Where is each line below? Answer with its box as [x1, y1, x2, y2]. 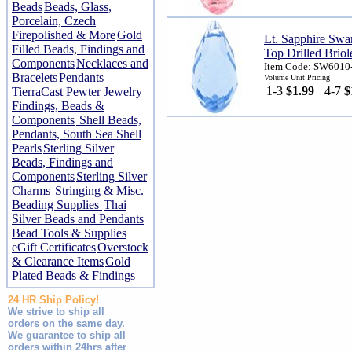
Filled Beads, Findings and [12, 42, 145, 56]
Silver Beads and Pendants [12, 212, 144, 225]
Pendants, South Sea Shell [12, 127, 141, 141]
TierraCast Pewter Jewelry [12, 85, 142, 98]
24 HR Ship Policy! [8, 294, 99, 306]
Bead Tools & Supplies [12, 226, 126, 240]
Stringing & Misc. [55, 184, 144, 197]
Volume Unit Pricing [264, 73, 330, 82]
